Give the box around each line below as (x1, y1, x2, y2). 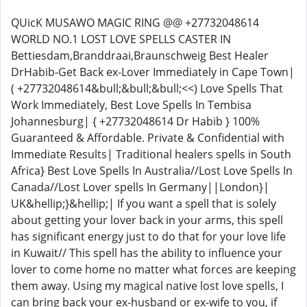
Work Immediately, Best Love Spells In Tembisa (11, 97, 251, 112)
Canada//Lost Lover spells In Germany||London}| (11, 180, 269, 195)
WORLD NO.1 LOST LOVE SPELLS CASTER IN (11, 32, 231, 47)
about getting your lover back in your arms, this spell (11, 212, 283, 228)
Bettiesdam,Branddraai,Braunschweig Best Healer (11, 48, 269, 63)
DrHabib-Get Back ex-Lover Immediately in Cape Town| (11, 64, 295, 79)
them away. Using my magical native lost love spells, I (11, 278, 284, 293)
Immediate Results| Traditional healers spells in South (11, 147, 291, 162)
